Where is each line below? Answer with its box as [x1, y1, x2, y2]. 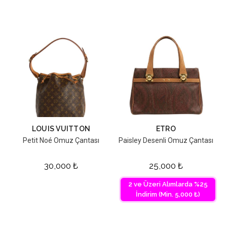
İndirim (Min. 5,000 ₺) [136, 190, 200, 198]
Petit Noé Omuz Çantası [23, 136, 99, 144]
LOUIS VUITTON [31, 124, 91, 133]
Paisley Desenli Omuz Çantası [119, 136, 213, 144]
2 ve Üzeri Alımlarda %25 [128, 180, 208, 188]
